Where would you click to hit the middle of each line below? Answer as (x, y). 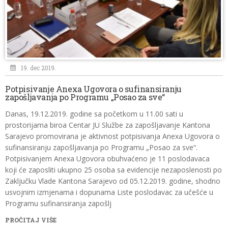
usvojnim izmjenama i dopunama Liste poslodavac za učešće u (109, 192)
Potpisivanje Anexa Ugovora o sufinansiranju (93, 89)
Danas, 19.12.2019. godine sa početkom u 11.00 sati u (94, 114)
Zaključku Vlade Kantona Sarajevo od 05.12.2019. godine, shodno (113, 181)
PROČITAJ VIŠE (31, 220)
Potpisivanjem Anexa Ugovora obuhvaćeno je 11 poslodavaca (107, 159)
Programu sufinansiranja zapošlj (58, 203)
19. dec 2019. (38, 68)
